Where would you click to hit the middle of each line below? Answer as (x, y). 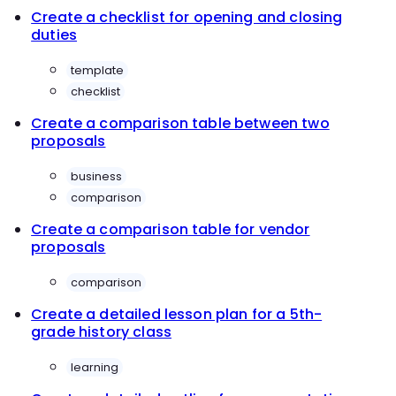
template (98, 70)
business (97, 176)
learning (95, 367)
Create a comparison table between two (180, 124)
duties (54, 35)
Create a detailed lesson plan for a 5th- (177, 315)
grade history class (101, 332)
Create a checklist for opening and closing (187, 18)
